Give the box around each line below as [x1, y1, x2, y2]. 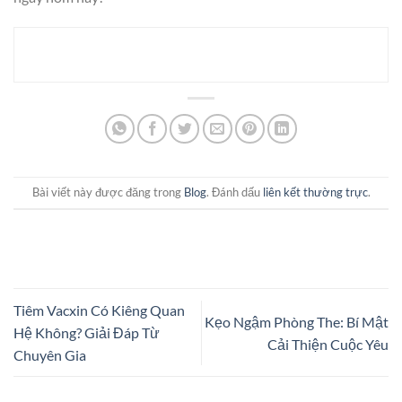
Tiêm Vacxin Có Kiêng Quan [13, 301, 185, 319]
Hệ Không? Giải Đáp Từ [13, 324, 160, 342]
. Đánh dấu [205, 185, 263, 200]
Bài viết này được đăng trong [31, 185, 184, 200]
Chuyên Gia [13, 346, 86, 364]
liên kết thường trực [262, 185, 368, 200]
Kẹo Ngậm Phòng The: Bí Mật [205, 312, 389, 330]
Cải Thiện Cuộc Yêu [267, 335, 389, 353]
